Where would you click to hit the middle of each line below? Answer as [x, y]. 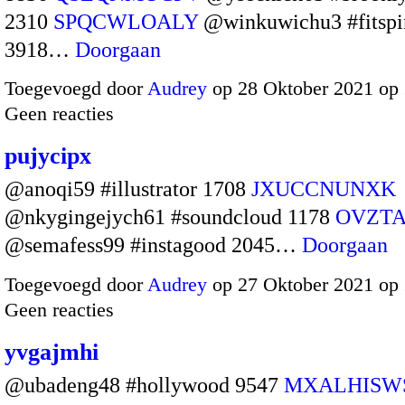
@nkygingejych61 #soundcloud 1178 [170, 217]
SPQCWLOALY [126, 21]
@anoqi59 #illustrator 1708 [128, 189]
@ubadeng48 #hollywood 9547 [144, 385]
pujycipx [48, 156]
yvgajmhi [52, 352]
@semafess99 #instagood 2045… [153, 245]
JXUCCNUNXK [324, 189]
